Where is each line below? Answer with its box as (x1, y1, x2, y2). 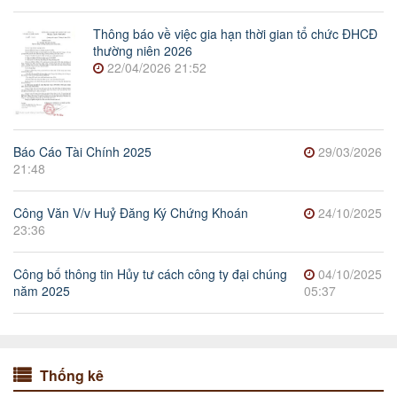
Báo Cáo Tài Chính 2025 (13, 143, 152, 161)
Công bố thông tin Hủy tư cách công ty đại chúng (13, 265, 287, 284)
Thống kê (40, 365, 104, 386)
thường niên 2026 (93, 42, 192, 60)
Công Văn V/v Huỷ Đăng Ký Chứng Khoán (13, 204, 248, 222)
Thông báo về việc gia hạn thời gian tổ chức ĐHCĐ (93, 25, 378, 43)
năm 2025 (13, 282, 70, 300)
